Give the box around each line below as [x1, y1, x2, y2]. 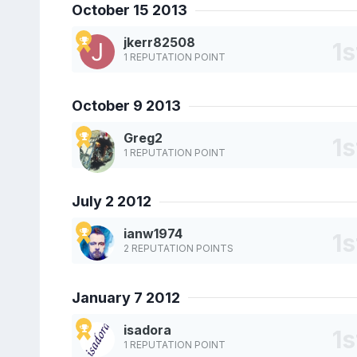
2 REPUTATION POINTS [123, 242, 233, 255]
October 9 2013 [71, 97, 181, 115]
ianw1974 [123, 226, 182, 242]
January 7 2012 [71, 288, 180, 306]
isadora [123, 321, 171, 338]
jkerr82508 [123, 34, 195, 51]
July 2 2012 [71, 193, 151, 210]
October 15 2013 [71, 2, 187, 18]
